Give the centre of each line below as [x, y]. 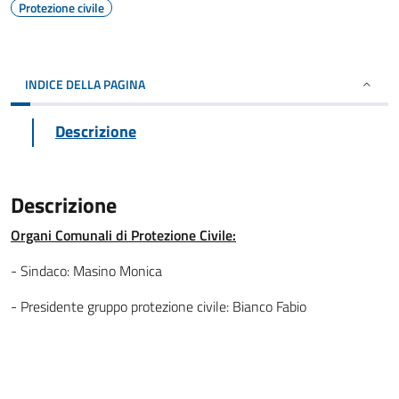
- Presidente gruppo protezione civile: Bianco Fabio [159, 306]
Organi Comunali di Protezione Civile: [123, 235]
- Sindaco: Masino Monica [86, 271]
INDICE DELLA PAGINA [85, 84]
